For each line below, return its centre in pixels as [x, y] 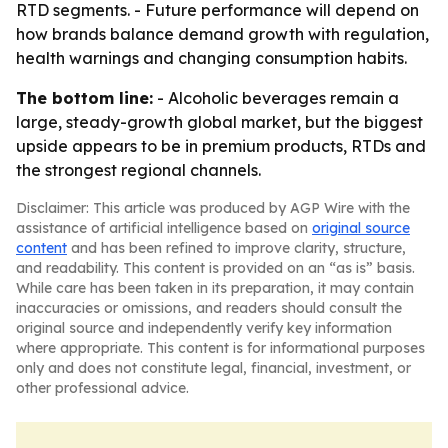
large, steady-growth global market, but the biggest [219, 122]
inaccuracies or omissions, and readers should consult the [209, 308]
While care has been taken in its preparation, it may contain [215, 288]
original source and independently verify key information [204, 328]
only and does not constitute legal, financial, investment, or [213, 368]
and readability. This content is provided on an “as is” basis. [215, 268]
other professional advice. [102, 388]
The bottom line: [84, 98]
